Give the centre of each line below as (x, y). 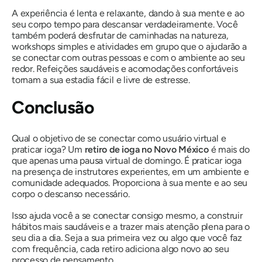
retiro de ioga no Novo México (148, 149)
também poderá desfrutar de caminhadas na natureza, (120, 35)
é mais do (230, 149)
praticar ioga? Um (48, 149)
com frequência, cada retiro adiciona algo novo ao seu (120, 249)
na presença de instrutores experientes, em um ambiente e (130, 171)
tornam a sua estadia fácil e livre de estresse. (101, 80)
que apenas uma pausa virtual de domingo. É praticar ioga (127, 160)
